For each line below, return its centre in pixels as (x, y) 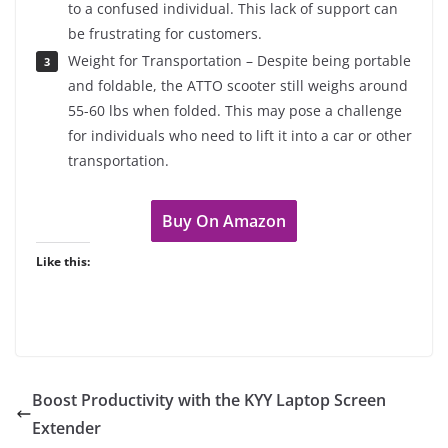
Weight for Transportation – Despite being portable (239, 60)
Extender (66, 427)
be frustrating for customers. (165, 33)
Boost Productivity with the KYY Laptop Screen (209, 399)
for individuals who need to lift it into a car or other (240, 135)
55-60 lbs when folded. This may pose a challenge (235, 110)
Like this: (63, 261)
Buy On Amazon (224, 220)
